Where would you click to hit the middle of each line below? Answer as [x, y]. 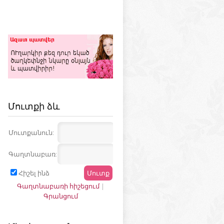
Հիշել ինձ [34, 173]
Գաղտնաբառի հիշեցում [58, 186]
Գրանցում [60, 196]
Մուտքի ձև [34, 106]
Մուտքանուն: [31, 132]
